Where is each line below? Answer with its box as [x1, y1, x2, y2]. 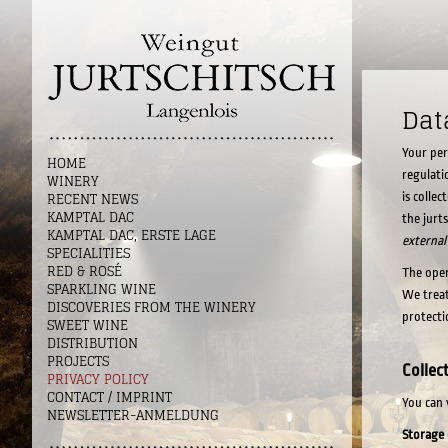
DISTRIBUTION [47, 332, 138, 355]
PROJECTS [47, 350, 109, 373]
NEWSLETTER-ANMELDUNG [47, 404, 219, 427]
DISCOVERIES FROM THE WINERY [47, 296, 256, 319]
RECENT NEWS [47, 188, 138, 211]
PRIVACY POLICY [47, 368, 149, 391]
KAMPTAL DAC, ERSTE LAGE [47, 224, 216, 247]
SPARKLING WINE [47, 278, 156, 301]
